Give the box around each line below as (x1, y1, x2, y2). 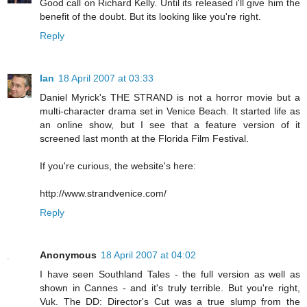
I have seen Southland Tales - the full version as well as (40, 268, 300, 280)
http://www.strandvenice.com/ (40, 187, 167, 199)
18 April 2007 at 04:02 (101, 249, 196, 260)
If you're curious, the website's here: (40, 160, 196, 171)
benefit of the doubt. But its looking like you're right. (40, 10, 261, 22)
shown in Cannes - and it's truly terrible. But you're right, (40, 282, 300, 293)
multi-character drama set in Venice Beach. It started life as (40, 105, 300, 116)
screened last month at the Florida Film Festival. (40, 132, 249, 144)
